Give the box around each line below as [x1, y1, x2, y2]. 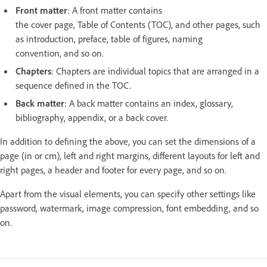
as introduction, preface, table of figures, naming [15, 32, 203, 45]
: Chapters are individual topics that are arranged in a [51, 64, 259, 77]
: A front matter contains [67, 4, 162, 16]
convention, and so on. [15, 46, 104, 59]
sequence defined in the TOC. [15, 79, 133, 91]
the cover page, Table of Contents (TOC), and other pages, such [15, 18, 260, 30]
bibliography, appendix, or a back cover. [15, 111, 168, 123]
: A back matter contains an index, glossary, [64, 97, 233, 109]
